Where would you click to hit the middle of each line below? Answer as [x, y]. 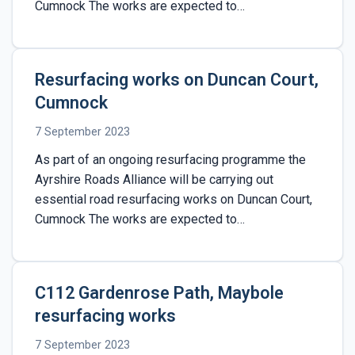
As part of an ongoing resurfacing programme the [170, 159]
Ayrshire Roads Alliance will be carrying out [154, 179]
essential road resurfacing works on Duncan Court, [174, 199]
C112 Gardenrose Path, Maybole [159, 292]
